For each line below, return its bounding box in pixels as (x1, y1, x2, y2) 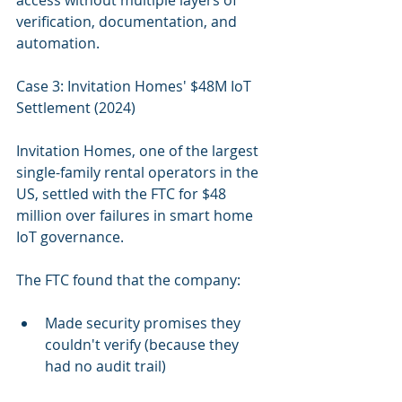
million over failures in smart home (16, 205, 257, 225)
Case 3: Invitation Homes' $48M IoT (16, 76, 255, 96)
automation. (16, 33, 100, 53)
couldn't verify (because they (45, 335, 242, 354)
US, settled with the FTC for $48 (16, 184, 230, 204)
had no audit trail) (45, 356, 166, 376)
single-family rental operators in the (16, 162, 262, 182)
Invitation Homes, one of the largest (16, 141, 262, 161)
